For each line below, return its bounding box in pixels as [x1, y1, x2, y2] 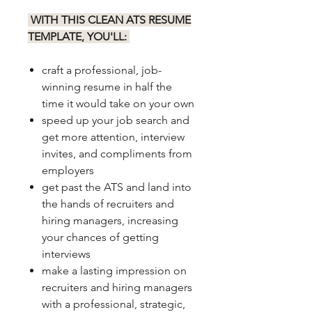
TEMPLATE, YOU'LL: [28, 29, 130, 43]
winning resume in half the [42, 79, 172, 93]
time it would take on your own [42, 96, 194, 110]
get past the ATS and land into [42, 180, 192, 194]
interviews [42, 247, 91, 260]
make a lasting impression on [42, 263, 187, 277]
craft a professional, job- [42, 63, 162, 77]
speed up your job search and [42, 113, 189, 127]
